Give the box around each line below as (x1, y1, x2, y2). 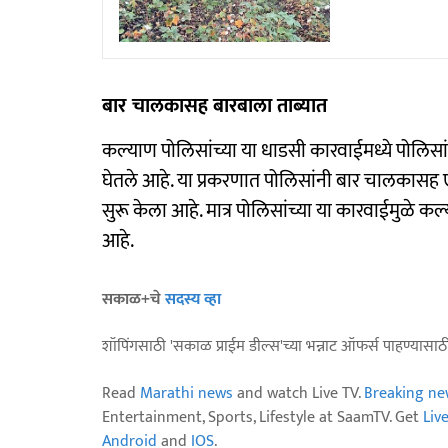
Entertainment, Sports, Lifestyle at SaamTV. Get (102, 403, 423, 431)
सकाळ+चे (102, 285, 165, 313)
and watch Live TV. (233, 379, 364, 407)
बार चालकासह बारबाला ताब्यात (102, 88, 332, 123)
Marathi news (140, 379, 233, 407)
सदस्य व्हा (165, 285, 221, 313)
